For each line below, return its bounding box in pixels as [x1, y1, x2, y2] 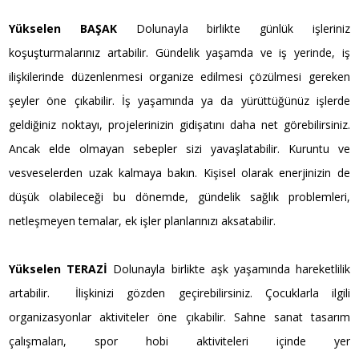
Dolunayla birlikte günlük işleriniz [135, 20, 350, 36]
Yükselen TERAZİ [9, 260, 108, 276]
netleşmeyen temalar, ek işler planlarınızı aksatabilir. [9, 212, 276, 228]
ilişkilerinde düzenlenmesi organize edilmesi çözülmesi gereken [9, 68, 350, 84]
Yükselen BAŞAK [9, 20, 117, 36]
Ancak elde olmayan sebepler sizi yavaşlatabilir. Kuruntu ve [9, 140, 350, 156]
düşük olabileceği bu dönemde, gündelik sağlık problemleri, [9, 188, 350, 204]
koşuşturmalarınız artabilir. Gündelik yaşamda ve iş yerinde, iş [9, 44, 350, 60]
